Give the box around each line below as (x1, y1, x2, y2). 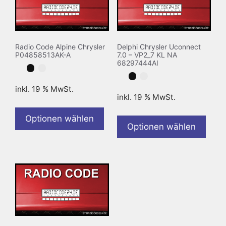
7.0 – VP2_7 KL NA (117, 50, 177, 59)
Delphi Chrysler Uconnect (117, 42, 201, 51)
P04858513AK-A (15, 50, 71, 59)
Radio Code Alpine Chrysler (15, 42, 105, 51)
